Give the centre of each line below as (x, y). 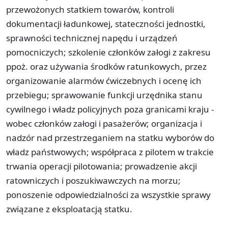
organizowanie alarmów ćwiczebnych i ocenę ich (104, 80)
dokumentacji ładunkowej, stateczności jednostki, (106, 23)
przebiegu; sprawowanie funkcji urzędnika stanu (104, 95)
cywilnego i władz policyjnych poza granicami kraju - (110, 109)
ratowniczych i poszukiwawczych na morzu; (93, 180)
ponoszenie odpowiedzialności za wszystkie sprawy (108, 194)
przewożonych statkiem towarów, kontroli (90, 9)
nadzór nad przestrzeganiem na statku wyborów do (110, 137)
